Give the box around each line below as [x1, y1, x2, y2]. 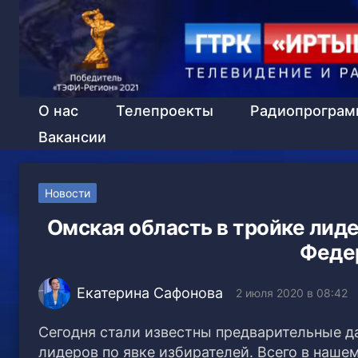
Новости [45, 185, 90, 200]
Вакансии [38, 128, 106, 145]
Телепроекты [115, 101, 213, 119]
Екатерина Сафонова [77, 284, 223, 301]
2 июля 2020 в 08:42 [236, 286, 348, 300]
